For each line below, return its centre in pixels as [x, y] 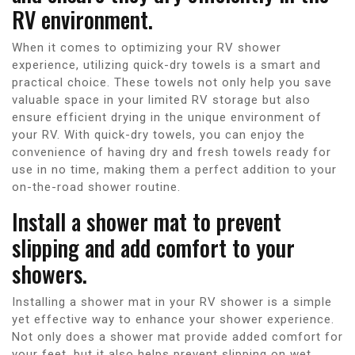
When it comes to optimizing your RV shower [147, 47]
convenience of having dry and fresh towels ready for [172, 152]
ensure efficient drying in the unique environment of [167, 117]
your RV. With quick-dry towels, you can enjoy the [158, 134]
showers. [50, 273]
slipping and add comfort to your [153, 247]
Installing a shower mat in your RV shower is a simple [172, 302]
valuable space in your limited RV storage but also [161, 99]
